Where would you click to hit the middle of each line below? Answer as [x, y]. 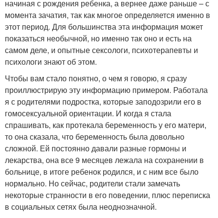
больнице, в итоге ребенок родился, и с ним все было [102, 172]
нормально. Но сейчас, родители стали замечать [92, 183]
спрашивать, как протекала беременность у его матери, [106, 125]
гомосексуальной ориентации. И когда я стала [88, 113]
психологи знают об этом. [51, 62]
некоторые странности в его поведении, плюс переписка [108, 195]
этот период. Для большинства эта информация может [104, 27]
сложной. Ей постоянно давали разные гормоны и [96, 148]
